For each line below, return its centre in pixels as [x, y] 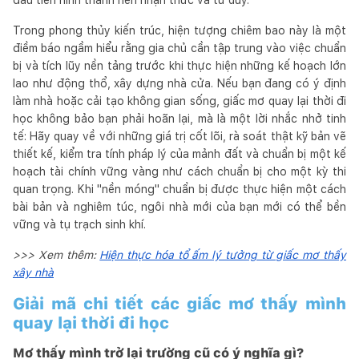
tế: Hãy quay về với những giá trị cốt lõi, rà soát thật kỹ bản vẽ [179, 136]
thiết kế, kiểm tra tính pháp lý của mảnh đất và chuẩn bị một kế [179, 153]
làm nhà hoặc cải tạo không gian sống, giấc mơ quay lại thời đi [179, 101]
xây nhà [33, 272]
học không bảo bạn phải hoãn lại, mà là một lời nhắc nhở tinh [179, 118]
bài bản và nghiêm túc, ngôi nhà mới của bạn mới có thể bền [179, 206]
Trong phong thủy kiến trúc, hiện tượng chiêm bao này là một [179, 30]
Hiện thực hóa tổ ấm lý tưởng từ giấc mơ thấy [223, 254]
